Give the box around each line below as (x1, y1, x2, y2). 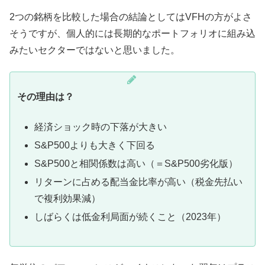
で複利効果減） (34, 193, 101, 204)
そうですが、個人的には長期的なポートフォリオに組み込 (9, 28, 256, 38)
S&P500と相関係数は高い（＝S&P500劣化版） (34, 158, 238, 169)
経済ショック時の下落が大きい (34, 121, 167, 132)
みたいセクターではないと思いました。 (9, 44, 180, 55)
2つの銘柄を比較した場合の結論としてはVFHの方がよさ (9, 11, 252, 22)
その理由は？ (17, 92, 74, 102)
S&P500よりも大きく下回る (34, 140, 156, 150)
